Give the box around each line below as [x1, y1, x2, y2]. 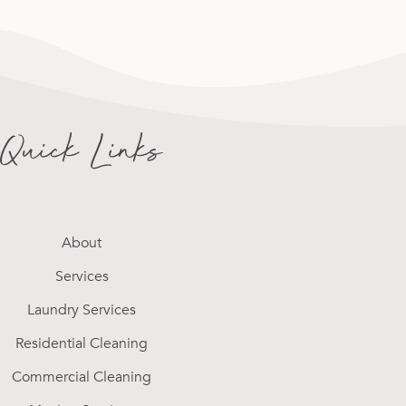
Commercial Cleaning [12, 366, 152, 387]
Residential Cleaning [15, 333, 149, 353]
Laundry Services [27, 299, 137, 320]
